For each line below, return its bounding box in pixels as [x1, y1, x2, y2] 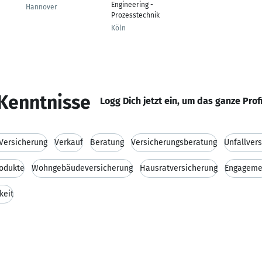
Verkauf [54, 137, 83, 147]
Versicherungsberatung [131, 137, 217, 147]
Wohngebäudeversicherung [32, 163, 133, 173]
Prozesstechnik [111, 11, 160, 19]
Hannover [26, 3, 57, 11]
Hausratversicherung [140, 163, 218, 173]
